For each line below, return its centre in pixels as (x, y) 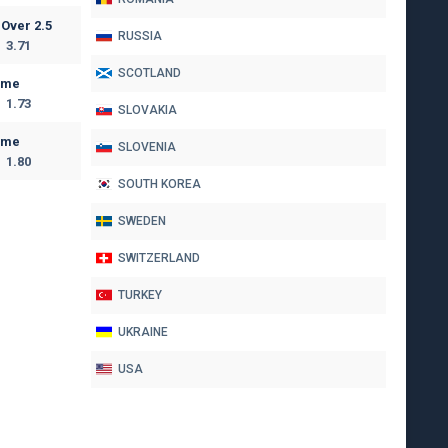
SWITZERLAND (159, 258)
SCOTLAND (149, 73)
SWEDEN (142, 221)
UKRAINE (143, 332)
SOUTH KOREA (159, 184)
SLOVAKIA (147, 110)
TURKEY (140, 295)
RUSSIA (140, 36)
